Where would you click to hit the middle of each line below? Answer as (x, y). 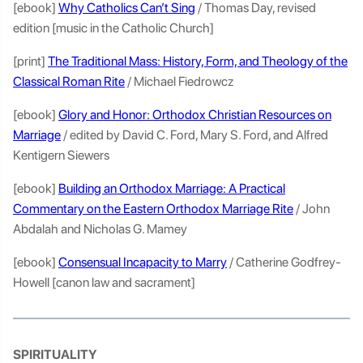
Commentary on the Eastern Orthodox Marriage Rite (153, 209)
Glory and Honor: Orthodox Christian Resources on (195, 115)
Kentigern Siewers (62, 155)
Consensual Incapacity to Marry (143, 262)
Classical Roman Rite (69, 81)
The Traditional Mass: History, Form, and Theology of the (198, 61)
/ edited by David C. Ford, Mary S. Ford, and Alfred (194, 135)
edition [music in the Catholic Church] (115, 28)
